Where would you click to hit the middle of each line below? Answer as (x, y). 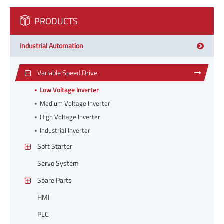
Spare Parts (55, 180)
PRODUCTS (55, 21)
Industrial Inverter (65, 131)
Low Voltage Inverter (69, 90)
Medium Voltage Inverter (75, 104)
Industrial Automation (52, 46)
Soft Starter (55, 146)
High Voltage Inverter (70, 117)
